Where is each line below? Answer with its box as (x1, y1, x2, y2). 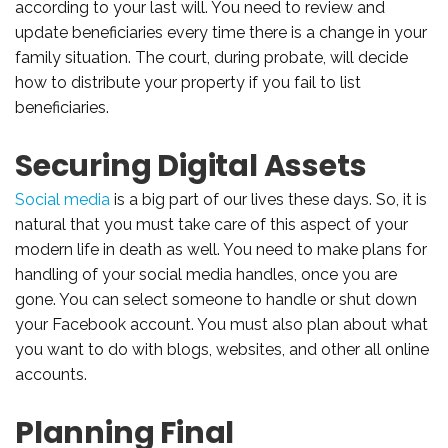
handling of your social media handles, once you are (15, 264, 397, 284)
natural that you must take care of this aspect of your (15, 214, 408, 234)
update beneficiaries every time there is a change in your (15, 22, 427, 42)
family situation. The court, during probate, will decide (15, 47, 408, 67)
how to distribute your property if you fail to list (15, 72, 361, 92)
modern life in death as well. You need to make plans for (15, 239, 427, 259)
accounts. (15, 364, 87, 384)
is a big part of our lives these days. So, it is (110, 189, 427, 209)
